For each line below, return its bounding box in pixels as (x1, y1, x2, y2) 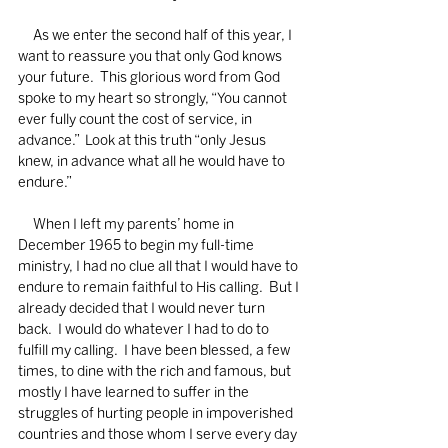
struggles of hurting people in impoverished (18, 405, 296, 422)
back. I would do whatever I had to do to (18, 321, 272, 338)
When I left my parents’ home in (18, 216, 33, 233)
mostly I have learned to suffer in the (18, 384, 252, 401)
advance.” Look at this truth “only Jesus (18, 132, 269, 149)
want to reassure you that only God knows (18, 48, 285, 65)
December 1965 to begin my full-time (18, 237, 257, 254)
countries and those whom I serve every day (18, 426, 300, 443)
